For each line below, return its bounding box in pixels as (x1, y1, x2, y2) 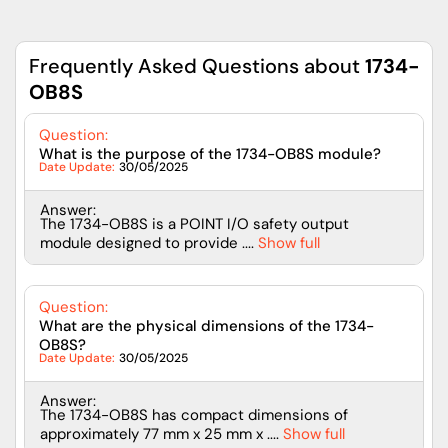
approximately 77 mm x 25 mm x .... (40, 423, 279, 444)
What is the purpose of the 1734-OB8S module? (39, 143, 381, 164)
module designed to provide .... (40, 232, 254, 253)
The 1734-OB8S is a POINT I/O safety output (40, 213, 349, 234)
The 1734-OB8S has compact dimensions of (40, 404, 348, 425)
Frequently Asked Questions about (29, 52, 365, 79)
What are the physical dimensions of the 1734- (39, 315, 374, 336)
